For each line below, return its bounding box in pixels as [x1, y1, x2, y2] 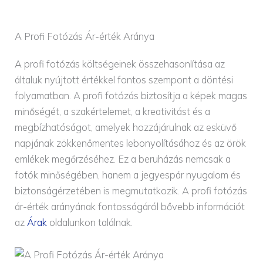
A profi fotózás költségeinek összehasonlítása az [15, 58, 225, 70]
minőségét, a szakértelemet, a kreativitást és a [15, 106, 211, 118]
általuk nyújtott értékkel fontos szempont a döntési [15, 74, 234, 86]
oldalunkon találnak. [47, 217, 133, 229]
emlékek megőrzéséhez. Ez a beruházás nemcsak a [15, 153, 231, 166]
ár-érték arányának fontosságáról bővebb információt [15, 201, 245, 213]
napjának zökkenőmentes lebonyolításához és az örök [15, 137, 247, 150]
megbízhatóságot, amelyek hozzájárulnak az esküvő [15, 122, 237, 134]
